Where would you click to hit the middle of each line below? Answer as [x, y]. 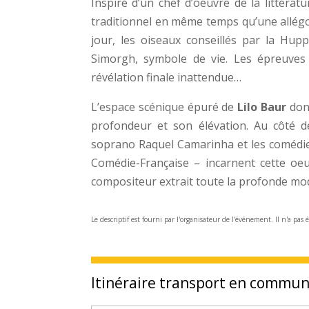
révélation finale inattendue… [166, 77]
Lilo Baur [262, 107]
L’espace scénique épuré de [165, 107]
